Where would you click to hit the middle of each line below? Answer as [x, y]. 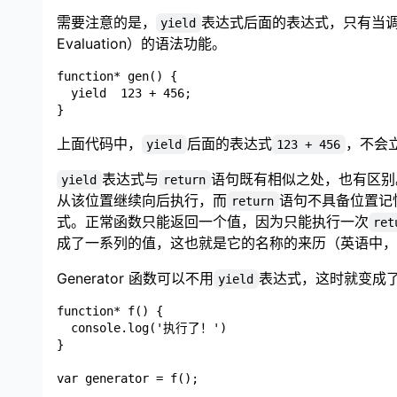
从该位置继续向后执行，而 [142, 200]
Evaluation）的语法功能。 [141, 43]
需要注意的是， [106, 22]
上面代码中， [99, 143]
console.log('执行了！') [142, 327]
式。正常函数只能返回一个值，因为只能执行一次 [213, 221]
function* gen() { [117, 76]
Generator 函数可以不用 [135, 278]
